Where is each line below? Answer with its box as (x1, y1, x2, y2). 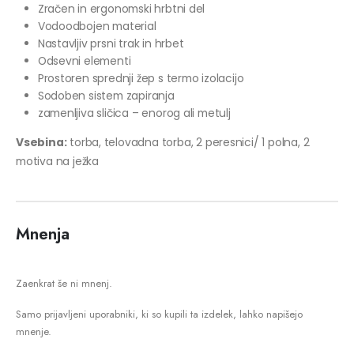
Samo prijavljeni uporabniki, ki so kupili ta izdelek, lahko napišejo (16, 306, 303, 322)
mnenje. (16, 323, 51, 339)
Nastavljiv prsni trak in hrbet (37, 36, 184, 52)
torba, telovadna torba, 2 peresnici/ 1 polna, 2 (66, 134, 310, 151)
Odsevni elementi (37, 53, 131, 70)
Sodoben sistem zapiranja (37, 88, 175, 104)
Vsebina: (16, 134, 67, 151)
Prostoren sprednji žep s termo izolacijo (37, 70, 244, 87)
